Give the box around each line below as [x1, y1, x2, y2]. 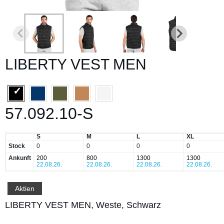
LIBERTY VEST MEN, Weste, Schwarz [5, 199, 161, 210]
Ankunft [8, 154, 31, 161]
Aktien [15, 184, 34, 192]
